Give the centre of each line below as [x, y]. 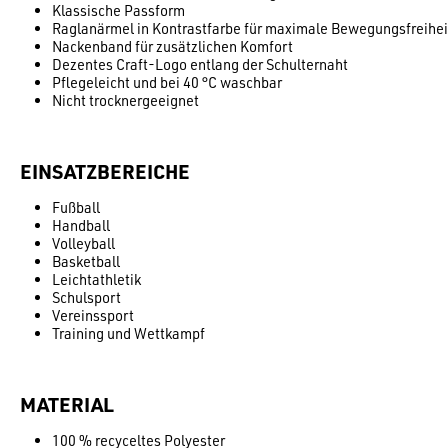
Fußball [76, 207]
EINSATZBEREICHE [105, 170]
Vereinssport [93, 315]
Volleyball [83, 243]
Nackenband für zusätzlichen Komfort [172, 46]
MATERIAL [67, 403]
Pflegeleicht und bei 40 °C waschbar [167, 82]
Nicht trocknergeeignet [125, 100]
